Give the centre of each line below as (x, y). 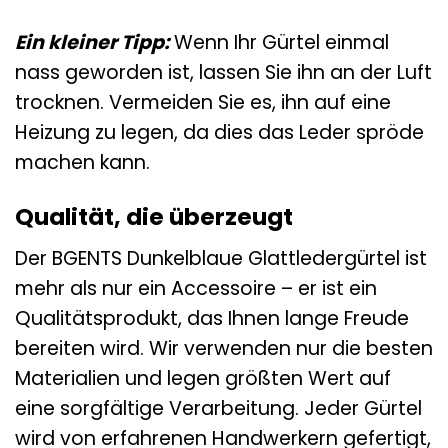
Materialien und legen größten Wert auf (203, 378)
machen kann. (82, 163)
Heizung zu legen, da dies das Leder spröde (219, 133)
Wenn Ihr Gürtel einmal (279, 43)
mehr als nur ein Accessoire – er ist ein (196, 288)
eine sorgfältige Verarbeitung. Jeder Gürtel (218, 408)
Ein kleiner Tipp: (92, 43)
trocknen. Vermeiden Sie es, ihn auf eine (203, 103)
